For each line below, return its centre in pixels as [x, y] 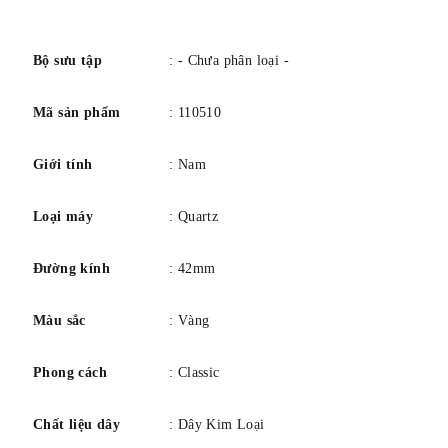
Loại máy [63, 217]
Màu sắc [59, 321]
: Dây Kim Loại [217, 425]
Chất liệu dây [77, 425]
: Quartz [194, 217]
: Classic [194, 373]
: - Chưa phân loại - [229, 61]
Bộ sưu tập [67, 61]
